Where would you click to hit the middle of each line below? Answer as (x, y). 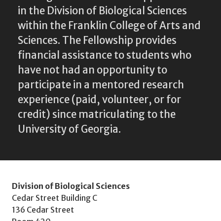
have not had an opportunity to (92, 70)
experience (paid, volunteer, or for (99, 99)
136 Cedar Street (43, 209)
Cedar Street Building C (55, 198)
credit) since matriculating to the (97, 114)
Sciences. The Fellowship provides (97, 40)
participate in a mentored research (101, 85)
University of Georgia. (69, 129)
